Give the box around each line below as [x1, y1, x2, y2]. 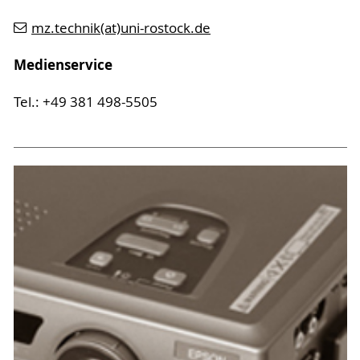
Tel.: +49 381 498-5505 [13, 93, 157, 112]
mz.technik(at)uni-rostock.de [31, 19, 211, 38]
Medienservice [13, 55, 116, 75]
